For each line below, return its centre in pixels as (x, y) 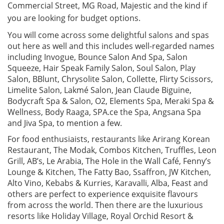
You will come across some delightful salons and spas (108, 35)
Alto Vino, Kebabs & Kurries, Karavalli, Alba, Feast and (108, 183)
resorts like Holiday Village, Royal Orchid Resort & (100, 216)
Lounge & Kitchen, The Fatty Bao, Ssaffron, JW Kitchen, (109, 172)
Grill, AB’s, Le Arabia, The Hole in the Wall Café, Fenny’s (109, 161)
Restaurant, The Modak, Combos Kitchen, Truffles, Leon (112, 150)
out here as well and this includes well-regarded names (111, 46)
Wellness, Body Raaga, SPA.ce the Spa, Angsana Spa (104, 112)
